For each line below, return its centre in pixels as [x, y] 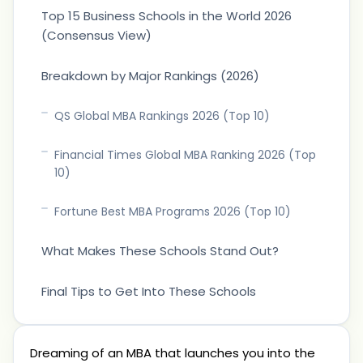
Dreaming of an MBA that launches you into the [173, 353]
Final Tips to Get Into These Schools [149, 291]
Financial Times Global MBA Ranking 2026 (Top [185, 155]
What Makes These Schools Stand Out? [160, 251]
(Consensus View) [96, 35]
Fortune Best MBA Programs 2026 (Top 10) [173, 211]
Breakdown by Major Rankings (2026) [150, 76]
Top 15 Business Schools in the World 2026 [167, 16]
